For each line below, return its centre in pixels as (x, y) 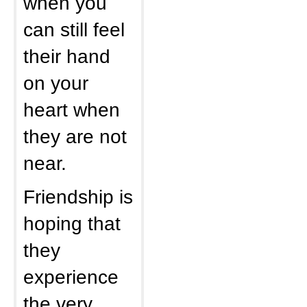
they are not (75, 136)
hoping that (72, 223)
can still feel (74, 29)
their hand (67, 56)
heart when (72, 110)
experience (71, 277)
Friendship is (78, 197)
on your (56, 83)
